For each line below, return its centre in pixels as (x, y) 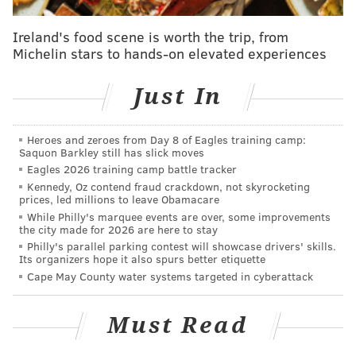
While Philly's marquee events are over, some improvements (179, 216)
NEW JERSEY (226, 73)
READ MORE (41, 73)
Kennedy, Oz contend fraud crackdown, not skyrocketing (168, 186)
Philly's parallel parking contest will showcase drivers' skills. (182, 246)
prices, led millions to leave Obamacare (119, 199)
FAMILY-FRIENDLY (55, 104)
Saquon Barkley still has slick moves (112, 152)
